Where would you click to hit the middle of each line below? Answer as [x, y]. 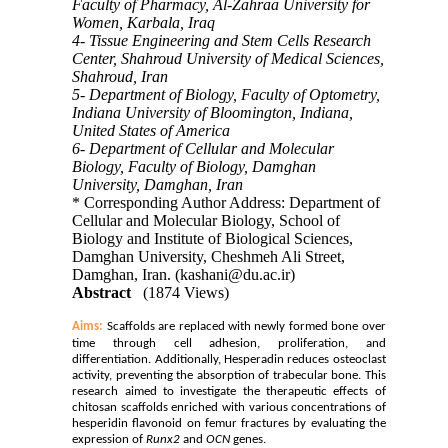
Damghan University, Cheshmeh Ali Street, [209, 256]
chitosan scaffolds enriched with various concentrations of [229, 407]
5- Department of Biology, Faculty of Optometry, [226, 94]
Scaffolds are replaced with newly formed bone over [246, 326]
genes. [248, 439]
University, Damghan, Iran [158, 184]
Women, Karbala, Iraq [144, 22]
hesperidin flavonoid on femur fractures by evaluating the [229, 423]
